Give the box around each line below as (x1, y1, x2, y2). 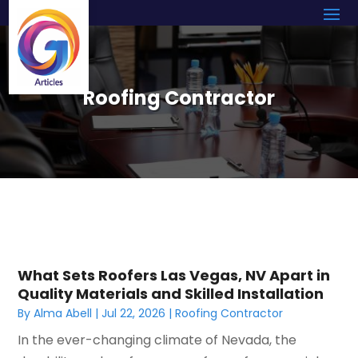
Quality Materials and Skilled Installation (18, 283, 324, 304)
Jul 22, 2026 (101, 304, 166, 321)
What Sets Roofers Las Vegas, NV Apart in (18, 265, 331, 285)
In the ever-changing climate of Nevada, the (18, 330, 297, 349)
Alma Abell (34, 304, 93, 321)
